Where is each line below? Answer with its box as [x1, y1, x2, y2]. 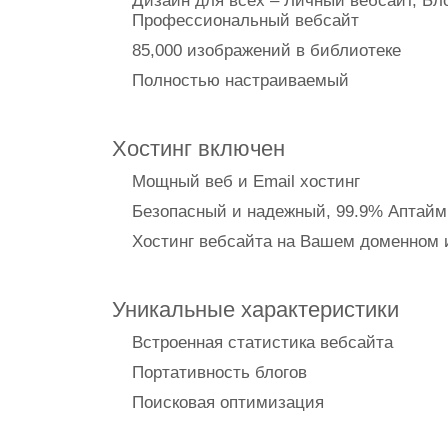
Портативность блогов [132, 363, 307, 382]
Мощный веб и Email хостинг [132, 172, 360, 191]
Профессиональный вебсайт [132, 11, 359, 30]
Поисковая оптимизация [132, 393, 324, 412]
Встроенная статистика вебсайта [132, 333, 393, 352]
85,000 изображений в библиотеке [132, 41, 401, 60]
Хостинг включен [112, 136, 285, 161]
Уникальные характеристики [112, 297, 399, 322]
